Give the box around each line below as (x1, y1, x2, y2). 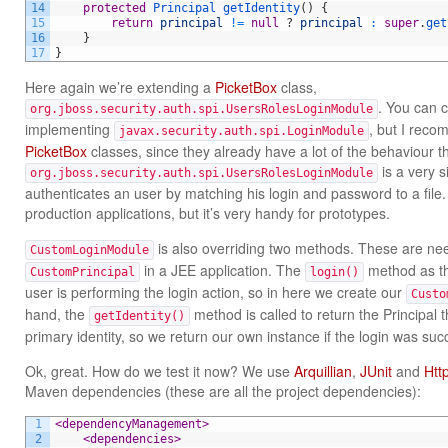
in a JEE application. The (140, 260, 305, 280)
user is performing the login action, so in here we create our (25, 282, 406, 302)
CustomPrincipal (30, 265, 135, 279)
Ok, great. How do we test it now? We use (25, 361, 294, 381)
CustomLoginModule (30, 243, 149, 257)
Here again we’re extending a (25, 77, 215, 97)
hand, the (25, 304, 89, 324)
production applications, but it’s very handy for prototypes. (25, 203, 390, 223)
